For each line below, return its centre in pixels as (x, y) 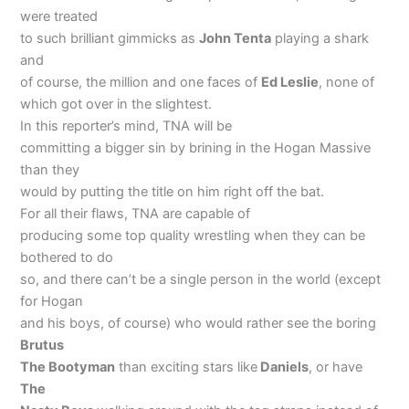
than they (50, 169)
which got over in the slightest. (116, 104)
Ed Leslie (290, 82)
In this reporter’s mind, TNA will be (126, 126)
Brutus (42, 345)
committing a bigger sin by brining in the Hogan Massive (196, 147)
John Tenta (236, 38)
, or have (336, 367)
